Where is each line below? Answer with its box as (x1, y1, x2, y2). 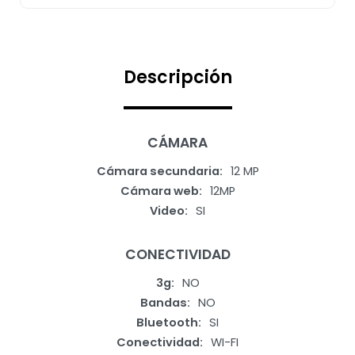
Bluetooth (136, 315, 198, 330)
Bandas (139, 295, 187, 311)
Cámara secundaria (96, 163, 219, 179)
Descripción (123, 65, 232, 90)
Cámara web (120, 183, 199, 199)
